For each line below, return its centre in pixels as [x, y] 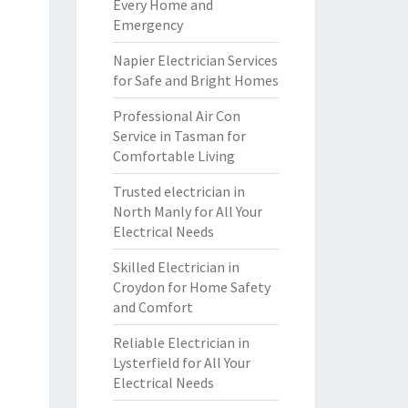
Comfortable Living [173, 156]
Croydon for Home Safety [191, 287]
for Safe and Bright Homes [195, 80]
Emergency [148, 25]
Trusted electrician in [178, 191]
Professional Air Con [176, 116]
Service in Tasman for [179, 136]
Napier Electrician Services [195, 60]
